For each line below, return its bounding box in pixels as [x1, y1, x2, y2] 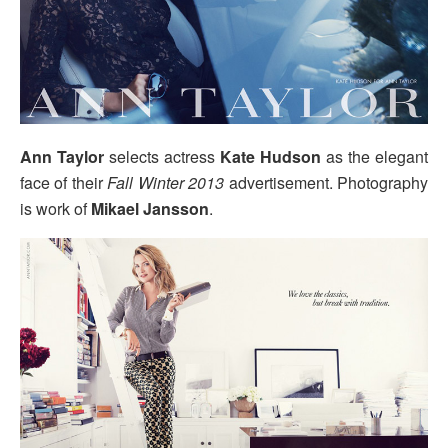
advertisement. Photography [224, 170, 429, 194]
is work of [20, 196, 91, 220]
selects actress [109, 144, 220, 168]
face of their [20, 170, 108, 194]
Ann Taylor [20, 144, 109, 168]
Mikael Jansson [91, 196, 209, 220]
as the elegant [321, 144, 428, 168]
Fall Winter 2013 [107, 170, 225, 194]
